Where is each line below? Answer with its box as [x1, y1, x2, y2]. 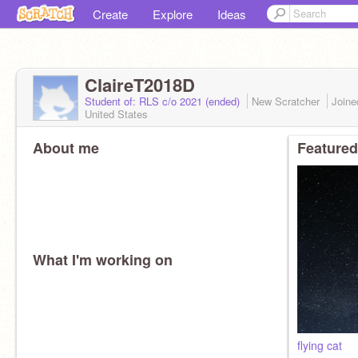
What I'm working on [33, 249, 173, 270]
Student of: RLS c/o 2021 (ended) [85, 93, 243, 109]
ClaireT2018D [85, 72, 195, 97]
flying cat [297, 337, 342, 353]
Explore [153, 6, 193, 22]
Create [93, 6, 128, 22]
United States [85, 106, 148, 121]
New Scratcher [252, 93, 323, 109]
